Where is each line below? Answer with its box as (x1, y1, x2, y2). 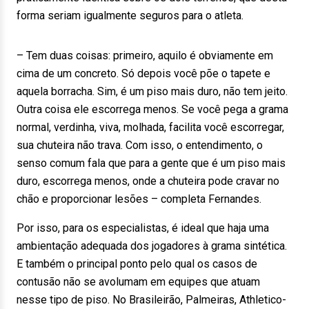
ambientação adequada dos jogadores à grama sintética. (17, 239, 287, 252)
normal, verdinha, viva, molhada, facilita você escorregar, (17, 121, 284, 134)
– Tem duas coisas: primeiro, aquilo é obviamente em (17, 49, 273, 62)
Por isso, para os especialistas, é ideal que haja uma (17, 221, 269, 235)
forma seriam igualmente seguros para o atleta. (17, 9, 243, 22)
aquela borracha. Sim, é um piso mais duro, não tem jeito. (17, 85, 288, 98)
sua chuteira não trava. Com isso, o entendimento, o (17, 139, 263, 152)
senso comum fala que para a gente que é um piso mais (17, 157, 286, 170)
